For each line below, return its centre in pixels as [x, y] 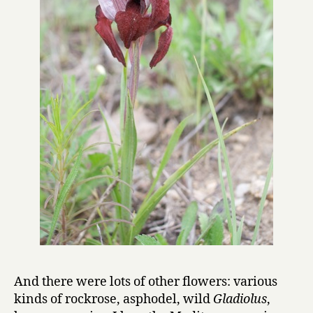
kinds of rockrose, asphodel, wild [114, 299]
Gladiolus [240, 299]
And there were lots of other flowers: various [146, 282]
